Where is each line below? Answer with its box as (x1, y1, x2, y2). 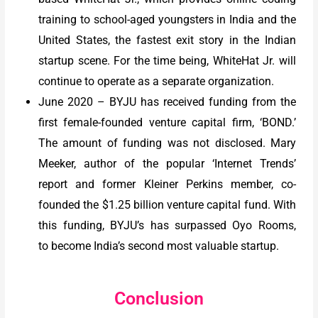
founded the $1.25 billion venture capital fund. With (38, 197, 296, 212)
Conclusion (114, 287, 204, 309)
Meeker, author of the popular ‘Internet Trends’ (38, 156, 296, 170)
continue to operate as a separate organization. (38, 74, 275, 88)
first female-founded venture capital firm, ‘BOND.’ (38, 115, 296, 129)
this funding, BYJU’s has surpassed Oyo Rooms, (38, 218, 296, 232)
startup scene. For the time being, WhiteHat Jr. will (38, 53, 296, 67)
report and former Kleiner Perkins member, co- (38, 177, 296, 191)
